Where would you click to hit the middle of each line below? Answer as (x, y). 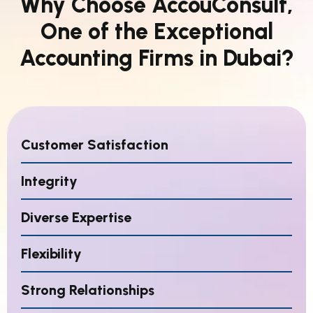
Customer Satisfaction (95, 145)
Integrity (49, 181)
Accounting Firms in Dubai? (156, 58)
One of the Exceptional (156, 32)
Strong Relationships (88, 290)
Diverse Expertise (76, 218)
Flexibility (51, 254)
